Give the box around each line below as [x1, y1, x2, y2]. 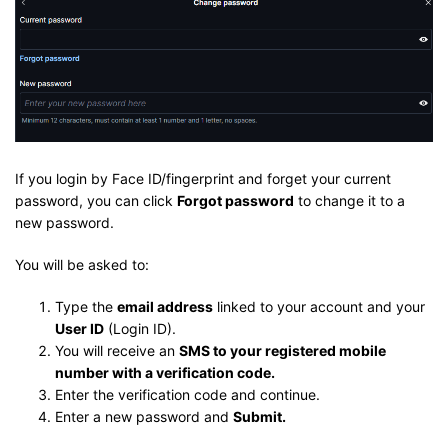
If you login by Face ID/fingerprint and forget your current [15, 169, 391, 187]
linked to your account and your [213, 297, 425, 315]
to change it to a [294, 191, 405, 209]
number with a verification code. [55, 363, 275, 381]
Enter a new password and [55, 407, 233, 425]
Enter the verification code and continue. [55, 385, 320, 403]
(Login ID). [104, 319, 176, 337]
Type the [55, 297, 117, 315]
